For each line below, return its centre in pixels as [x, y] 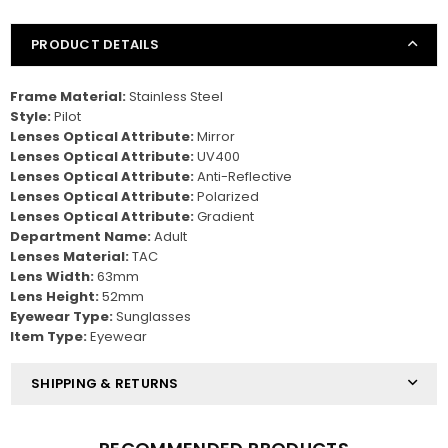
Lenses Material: [69, 256]
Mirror [214, 136]
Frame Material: [68, 96]
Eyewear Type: [61, 316]
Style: [30, 116]
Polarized [226, 196]
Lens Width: [52, 276]
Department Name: [80, 236]
